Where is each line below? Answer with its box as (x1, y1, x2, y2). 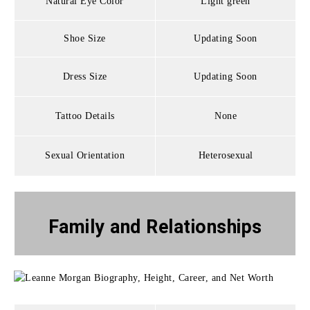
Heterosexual (198, 149, 253, 161)
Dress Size (62, 71, 107, 82)
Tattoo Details (55, 110, 115, 121)
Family (48, 215, 110, 238)
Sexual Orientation (45, 149, 125, 161)
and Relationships (110, 215, 262, 238)
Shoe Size (64, 33, 106, 44)
